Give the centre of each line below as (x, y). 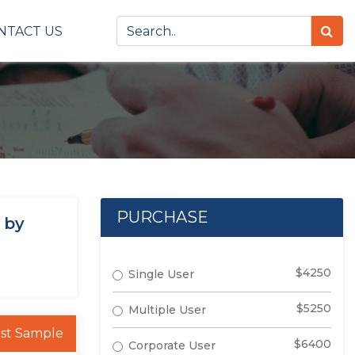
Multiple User (167, 310)
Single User (161, 274)
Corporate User (172, 345)
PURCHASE (162, 217)
